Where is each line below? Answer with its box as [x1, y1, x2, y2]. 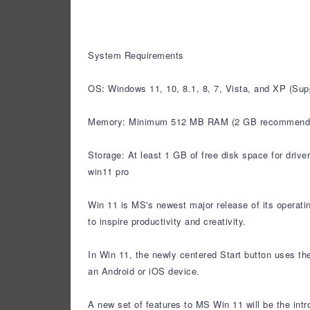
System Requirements [88, 48, 184, 62]
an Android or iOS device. [88, 264, 200, 277]
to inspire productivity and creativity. [88, 215, 249, 228]
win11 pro [88, 165, 129, 178]
